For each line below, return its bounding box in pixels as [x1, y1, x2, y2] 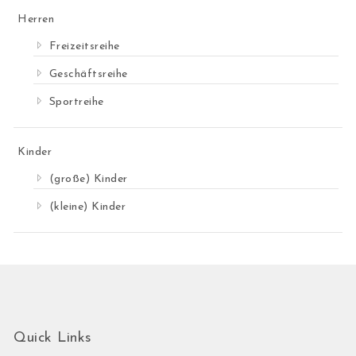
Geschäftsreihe [48, 68, 128, 81]
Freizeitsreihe [48, 41, 120, 53]
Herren [17, 14, 55, 26]
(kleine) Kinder [48, 201, 126, 214]
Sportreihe [48, 96, 104, 109]
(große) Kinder [48, 173, 128, 186]
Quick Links [14, 331, 92, 346]
